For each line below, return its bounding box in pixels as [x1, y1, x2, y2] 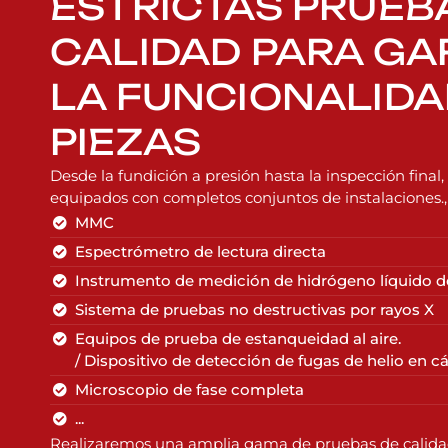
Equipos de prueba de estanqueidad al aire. [75, 328, 401, 348]
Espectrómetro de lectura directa [75, 241, 326, 261]
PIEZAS [50, 119, 202, 164]
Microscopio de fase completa [75, 379, 304, 399]
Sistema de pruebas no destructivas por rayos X [75, 299, 434, 319]
